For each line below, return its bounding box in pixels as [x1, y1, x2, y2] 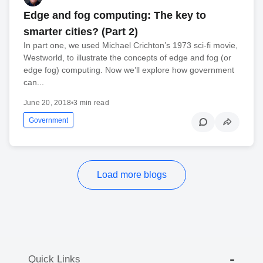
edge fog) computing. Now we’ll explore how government [23, 65, 234, 75]
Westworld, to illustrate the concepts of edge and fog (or [23, 53, 231, 63]
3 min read [73, 99, 109, 107]
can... [23, 77, 44, 87]
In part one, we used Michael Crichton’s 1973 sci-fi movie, [23, 41, 238, 50]
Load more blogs [96, 170, 167, 180]
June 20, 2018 [23, 99, 72, 107]
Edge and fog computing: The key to [23, 9, 206, 22]
